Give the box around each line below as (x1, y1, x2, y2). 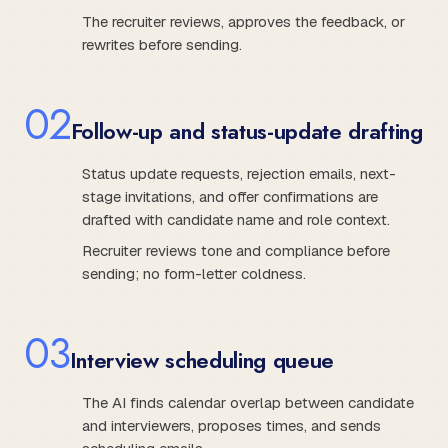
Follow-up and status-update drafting (70, 114, 423, 147)
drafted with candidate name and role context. (82, 209, 390, 229)
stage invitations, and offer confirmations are (82, 186, 378, 206)
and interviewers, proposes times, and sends (82, 415, 381, 435)
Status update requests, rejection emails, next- (82, 163, 396, 183)
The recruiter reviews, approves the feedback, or (82, 11, 405, 31)
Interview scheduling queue (69, 343, 335, 376)
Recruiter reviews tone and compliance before (82, 240, 390, 260)
